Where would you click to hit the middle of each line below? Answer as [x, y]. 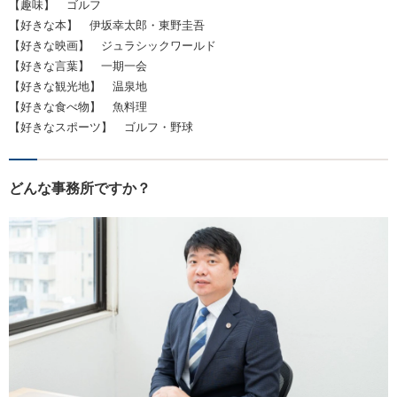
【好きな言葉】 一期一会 [78, 66]
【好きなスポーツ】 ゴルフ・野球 [101, 127]
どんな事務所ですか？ [80, 188]
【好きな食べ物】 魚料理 [78, 106]
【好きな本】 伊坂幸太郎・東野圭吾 [107, 25]
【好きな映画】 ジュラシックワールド [113, 45]
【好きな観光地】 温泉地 [78, 86]
